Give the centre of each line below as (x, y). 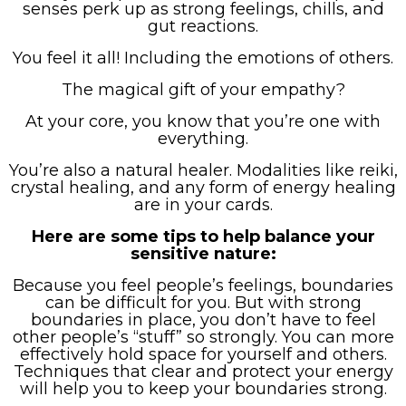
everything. (203, 138)
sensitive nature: (203, 253)
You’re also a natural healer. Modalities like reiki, (203, 170)
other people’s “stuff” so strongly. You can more (203, 337)
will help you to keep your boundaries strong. (203, 388)
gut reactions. (203, 26)
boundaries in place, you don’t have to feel (203, 319)
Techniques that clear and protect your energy (203, 371)
